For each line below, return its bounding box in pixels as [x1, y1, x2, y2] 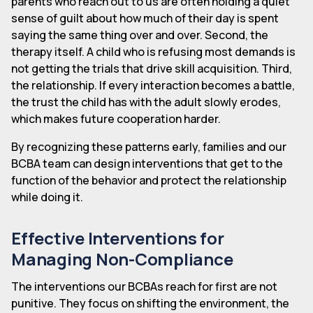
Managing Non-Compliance [11, 247, 233, 271]
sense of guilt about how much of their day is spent [11, 10, 279, 27]
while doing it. [11, 189, 83, 205]
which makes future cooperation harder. [11, 111, 221, 127]
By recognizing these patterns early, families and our [11, 139, 286, 155]
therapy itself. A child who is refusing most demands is [11, 44, 296, 60]
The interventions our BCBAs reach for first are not [11, 279, 277, 295]
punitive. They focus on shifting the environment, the [11, 296, 289, 312]
